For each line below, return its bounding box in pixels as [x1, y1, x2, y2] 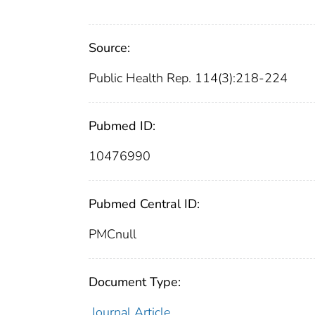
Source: [89, 39, 130, 57]
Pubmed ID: [89, 117, 155, 135]
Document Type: [89, 274, 181, 291]
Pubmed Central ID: [89, 195, 200, 213]
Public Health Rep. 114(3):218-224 [89, 70, 288, 87]
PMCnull [89, 226, 136, 243]
